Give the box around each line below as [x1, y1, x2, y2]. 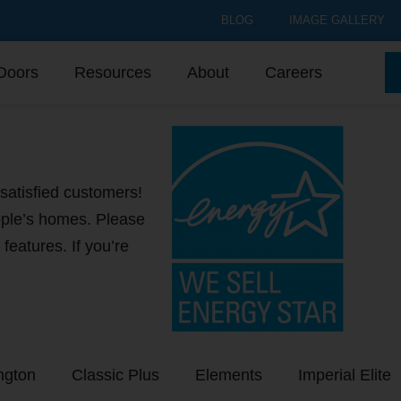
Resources [74, 64, 152, 81]
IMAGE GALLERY [288, 13, 385, 27]
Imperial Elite [297, 366, 391, 384]
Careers [265, 64, 323, 81]
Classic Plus [71, 366, 159, 384]
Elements [194, 366, 262, 384]
